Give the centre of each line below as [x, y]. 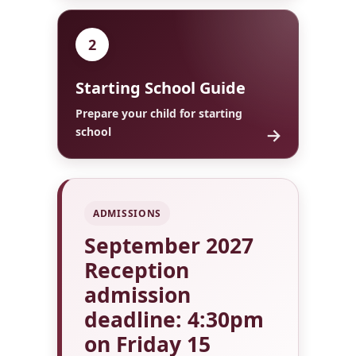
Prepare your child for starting [159, 113]
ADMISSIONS [128, 213]
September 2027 [169, 246]
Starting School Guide [161, 88]
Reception [137, 270]
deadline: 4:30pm [174, 319]
